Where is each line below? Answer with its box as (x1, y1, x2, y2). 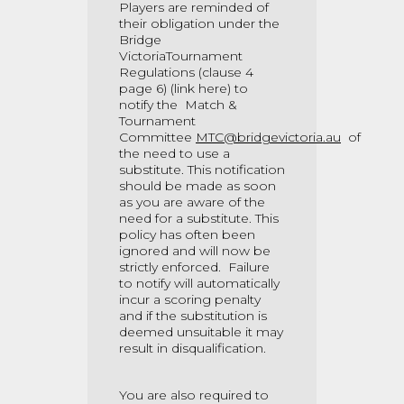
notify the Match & (119, 96, 237, 113)
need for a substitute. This (119, 210, 279, 226)
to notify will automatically (119, 275, 280, 291)
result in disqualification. (119, 340, 266, 356)
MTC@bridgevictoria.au (196, 129, 341, 145)
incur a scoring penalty (119, 291, 261, 308)
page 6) (119, 80, 167, 96)
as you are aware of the (119, 194, 265, 210)
